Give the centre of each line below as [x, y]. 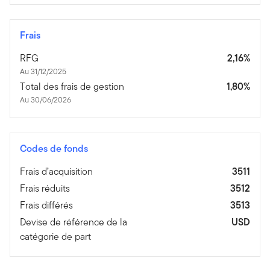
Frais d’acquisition [56, 171]
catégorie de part [55, 236]
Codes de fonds [54, 148]
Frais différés [46, 205]
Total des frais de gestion [72, 86]
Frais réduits [45, 188]
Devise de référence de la [74, 222]
